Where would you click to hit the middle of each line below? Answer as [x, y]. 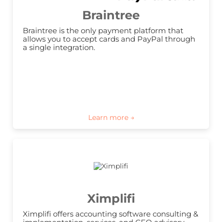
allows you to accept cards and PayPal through [109, 39]
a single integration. [59, 48]
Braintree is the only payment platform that [103, 31]
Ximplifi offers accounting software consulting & [111, 214]
